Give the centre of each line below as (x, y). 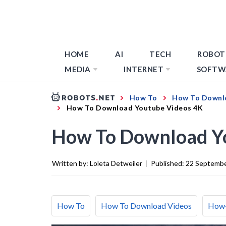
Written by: (71, 163)
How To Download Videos (146, 205)
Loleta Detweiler (116, 163)
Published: (168, 163)
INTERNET (144, 69)
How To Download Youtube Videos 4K (134, 107)
